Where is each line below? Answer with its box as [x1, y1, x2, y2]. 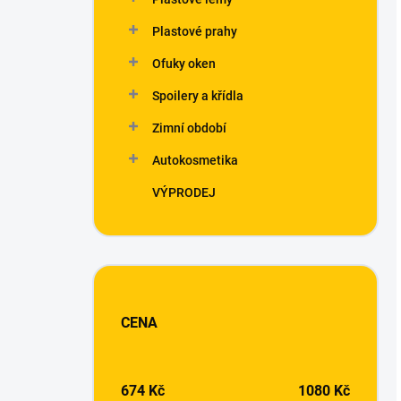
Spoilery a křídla [152, 89, 243, 103]
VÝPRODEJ [152, 185, 216, 200]
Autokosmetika [152, 153, 238, 167]
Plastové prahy [152, 24, 237, 38]
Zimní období [152, 121, 226, 135]
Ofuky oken [152, 56, 216, 71]
